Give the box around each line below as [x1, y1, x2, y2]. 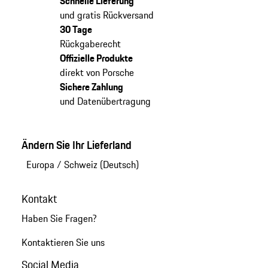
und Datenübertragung [59, 94, 151, 109]
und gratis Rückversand [59, 8, 154, 23]
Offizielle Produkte [59, 51, 133, 66]
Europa [26, 157, 54, 172]
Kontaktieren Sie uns [21, 235, 105, 250]
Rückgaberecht [59, 36, 121, 51]
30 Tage [59, 22, 92, 37]
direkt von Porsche [59, 65, 134, 80]
